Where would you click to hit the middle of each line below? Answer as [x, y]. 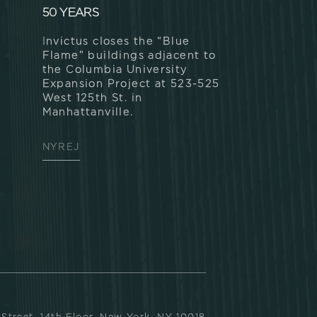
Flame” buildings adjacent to [129, 56]
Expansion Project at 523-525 [131, 84]
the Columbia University [115, 70]
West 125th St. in [92, 98]
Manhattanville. [88, 113]
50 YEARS [70, 13]
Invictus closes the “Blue [116, 42]
